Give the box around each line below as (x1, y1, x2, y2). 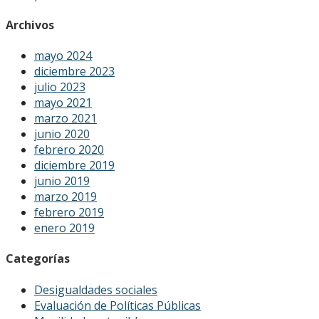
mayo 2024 (34, 48, 92, 64)
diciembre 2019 (34, 157, 115, 174)
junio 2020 (34, 126, 90, 142)
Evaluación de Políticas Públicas (34, 297, 201, 313)
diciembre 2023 (34, 63, 115, 80)
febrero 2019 (34, 204, 104, 221)
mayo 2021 (34, 95, 92, 111)
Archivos (6, 16, 54, 33)
